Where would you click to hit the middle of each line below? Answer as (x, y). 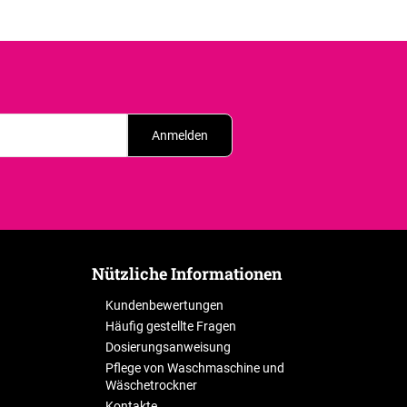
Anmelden (179, 136)
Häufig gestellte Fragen (170, 327)
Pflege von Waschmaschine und (194, 368)
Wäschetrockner (151, 386)
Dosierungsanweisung (168, 347)
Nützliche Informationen (186, 274)
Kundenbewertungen (164, 306)
